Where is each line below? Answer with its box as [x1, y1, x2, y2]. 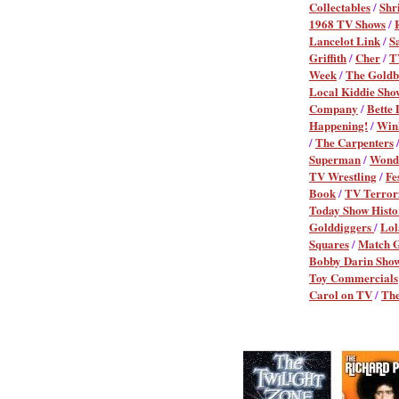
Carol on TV [309, 286, 372, 303]
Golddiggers [309, 218, 374, 235]
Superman [309, 151, 361, 167]
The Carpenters [315, 134, 394, 151]
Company [309, 100, 358, 117]
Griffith [309, 49, 346, 66]
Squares [309, 235, 349, 252]
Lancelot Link [309, 32, 380, 49]
